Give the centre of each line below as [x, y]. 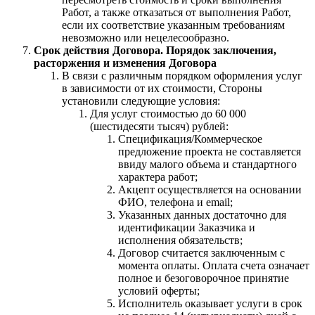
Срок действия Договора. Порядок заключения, [155, 50]
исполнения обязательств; [180, 240]
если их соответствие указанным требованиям [173, 25]
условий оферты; [159, 290]
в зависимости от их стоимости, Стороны [162, 88]
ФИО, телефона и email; [175, 202]
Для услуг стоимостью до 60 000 [168, 113]
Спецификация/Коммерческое [190, 139]
